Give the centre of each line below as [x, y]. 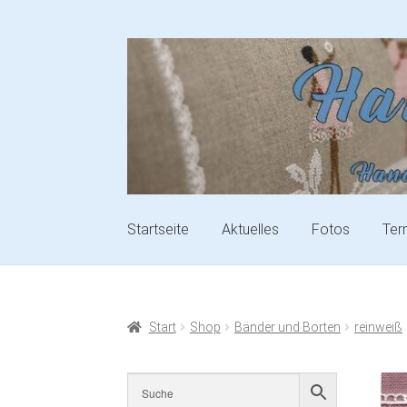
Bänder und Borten [287, 328]
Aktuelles [251, 229]
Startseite [159, 229]
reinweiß [378, 328]
